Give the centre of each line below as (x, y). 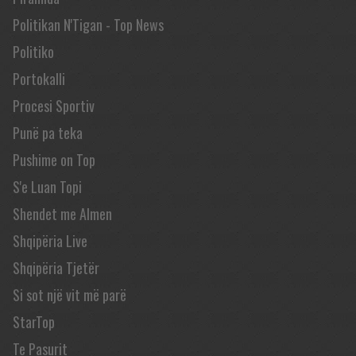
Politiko (33, 52)
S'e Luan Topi (47, 187)
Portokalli (39, 79)
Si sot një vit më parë (70, 295)
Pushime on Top (54, 160)
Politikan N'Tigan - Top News (88, 25)
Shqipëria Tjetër (56, 268)
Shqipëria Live (50, 241)
